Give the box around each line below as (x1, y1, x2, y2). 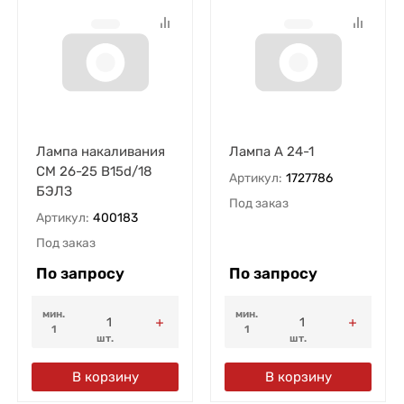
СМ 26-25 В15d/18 (35, 163, 152, 180)
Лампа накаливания (35, 143, 165, 161)
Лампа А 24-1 (228, 143, 314, 161)
